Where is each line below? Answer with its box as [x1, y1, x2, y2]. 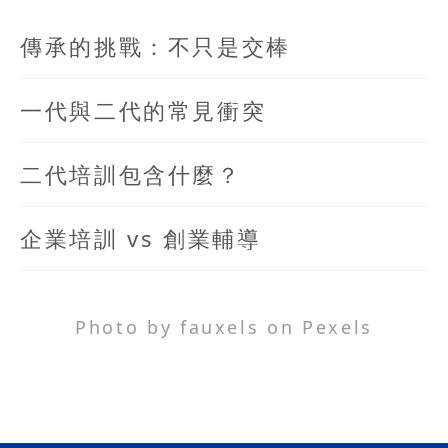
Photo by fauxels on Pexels [75, 314, 373, 339]
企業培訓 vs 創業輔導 [20, 222, 262, 253]
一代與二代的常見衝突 [20, 94, 267, 125]
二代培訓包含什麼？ [20, 158, 242, 189]
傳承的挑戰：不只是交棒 [20, 30, 292, 61]
